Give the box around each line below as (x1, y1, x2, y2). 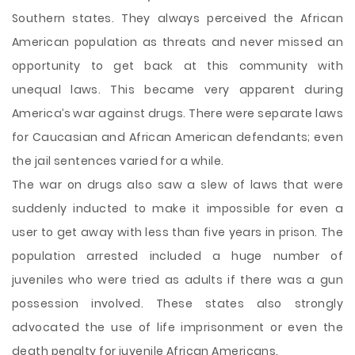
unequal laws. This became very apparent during (12, 82, 343, 97)
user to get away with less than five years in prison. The (12, 224, 343, 240)
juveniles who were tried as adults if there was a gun (12, 272, 343, 288)
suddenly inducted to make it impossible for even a (12, 200, 343, 216)
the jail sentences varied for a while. (12, 153, 224, 169)
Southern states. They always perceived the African (12, 10, 343, 26)
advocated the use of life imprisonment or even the (12, 319, 343, 335)
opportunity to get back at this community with (12, 58, 343, 74)
